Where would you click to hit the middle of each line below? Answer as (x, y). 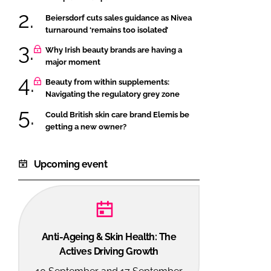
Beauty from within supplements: (107, 82)
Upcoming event (71, 164)
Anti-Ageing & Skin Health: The (109, 237)
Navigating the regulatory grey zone (113, 94)
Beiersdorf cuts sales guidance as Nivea (119, 18)
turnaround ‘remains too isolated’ (107, 30)
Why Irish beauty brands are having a (114, 50)
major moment (73, 62)
